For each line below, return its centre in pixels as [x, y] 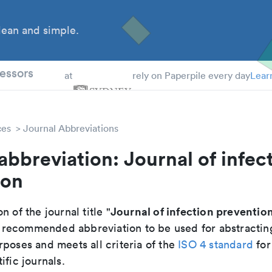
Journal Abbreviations [71, 128]
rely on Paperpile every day [191, 75]
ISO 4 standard [216, 244]
